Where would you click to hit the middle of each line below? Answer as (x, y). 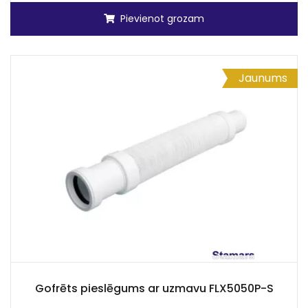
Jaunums (263, 78)
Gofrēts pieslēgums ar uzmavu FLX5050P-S (154, 288)
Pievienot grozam (162, 19)
